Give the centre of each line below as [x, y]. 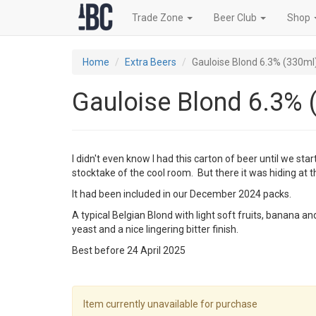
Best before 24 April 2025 [129, 250]
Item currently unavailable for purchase [170, 304]
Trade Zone [159, 18]
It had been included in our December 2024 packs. [182, 194]
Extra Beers [151, 62]
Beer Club [236, 18]
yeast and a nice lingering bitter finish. [155, 229]
